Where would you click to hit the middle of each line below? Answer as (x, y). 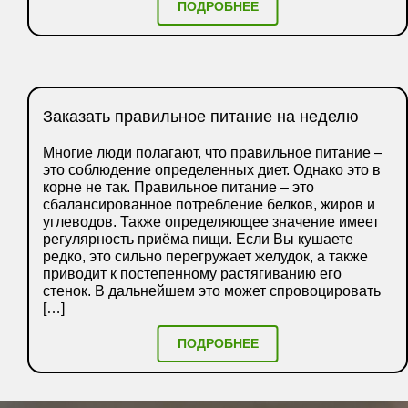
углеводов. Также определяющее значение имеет (211, 221)
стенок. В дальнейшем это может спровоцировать (212, 291)
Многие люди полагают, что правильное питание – (213, 152)
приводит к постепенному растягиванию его (192, 273)
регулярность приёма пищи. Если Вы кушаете (198, 239)
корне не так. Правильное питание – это (178, 187)
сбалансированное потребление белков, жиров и (209, 204)
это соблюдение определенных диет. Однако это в (212, 169)
